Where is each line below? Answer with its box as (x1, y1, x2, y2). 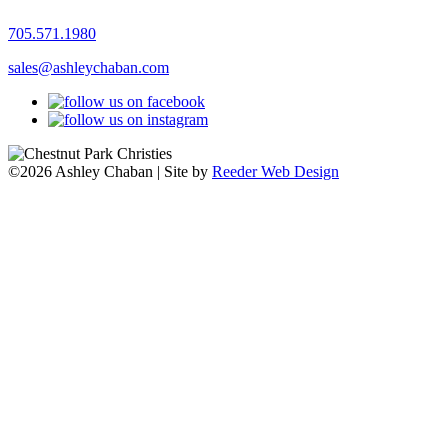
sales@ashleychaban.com (8, 59, 169, 77)
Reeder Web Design (212, 163, 339, 181)
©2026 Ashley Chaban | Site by (8, 163, 212, 181)
